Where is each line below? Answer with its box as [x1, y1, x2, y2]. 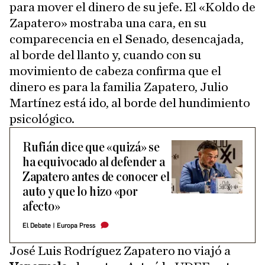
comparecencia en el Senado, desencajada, [9, 33, 244, 46]
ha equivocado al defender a [22, 156, 165, 169]
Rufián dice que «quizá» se [22, 141, 160, 154]
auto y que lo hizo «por [22, 185, 138, 199]
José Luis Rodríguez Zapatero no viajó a [9, 244, 231, 257]
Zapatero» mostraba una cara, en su [9, 17, 206, 30]
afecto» [22, 200, 60, 214]
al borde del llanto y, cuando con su [9, 49, 201, 62]
